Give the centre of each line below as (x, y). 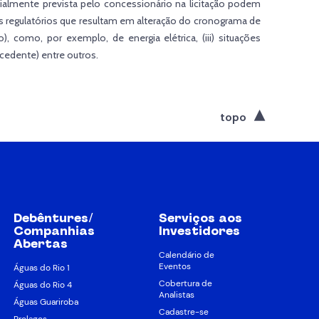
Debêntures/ (54, 218)
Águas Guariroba (46, 302)
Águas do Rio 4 (43, 285)
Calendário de (186, 255)
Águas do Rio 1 (42, 268)
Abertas (41, 244)
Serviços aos (200, 218)
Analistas (176, 295)
